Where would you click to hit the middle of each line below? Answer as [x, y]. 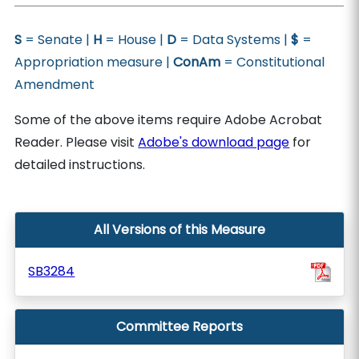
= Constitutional [273, 62]
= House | [135, 40]
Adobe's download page [214, 142]
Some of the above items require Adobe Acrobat [169, 120]
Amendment [55, 85]
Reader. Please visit [77, 142]
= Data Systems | [234, 40]
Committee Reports [179, 327]
